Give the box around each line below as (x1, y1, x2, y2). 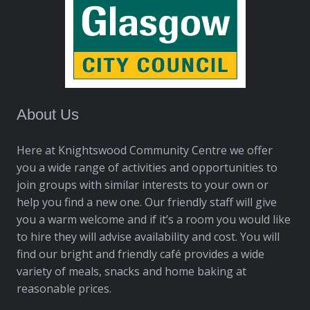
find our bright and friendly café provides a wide (17, 246, 264, 262)
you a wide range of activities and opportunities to (17, 160, 277, 176)
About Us (17, 106, 79, 124)
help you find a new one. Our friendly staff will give (17, 194, 277, 210)
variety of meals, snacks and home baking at (17, 264, 246, 280)
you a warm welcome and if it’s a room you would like (17, 212, 291, 228)
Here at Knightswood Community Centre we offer (17, 143, 273, 158)
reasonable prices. (17, 281, 111, 297)
